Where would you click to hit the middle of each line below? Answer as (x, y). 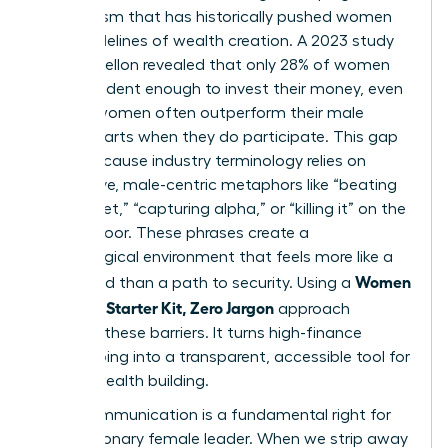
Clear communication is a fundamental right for (214, 414)
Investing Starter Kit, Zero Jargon (155, 306)
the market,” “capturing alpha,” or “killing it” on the (221, 208)
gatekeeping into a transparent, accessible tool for (223, 356)
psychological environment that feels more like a (215, 256)
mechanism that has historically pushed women (214, 16)
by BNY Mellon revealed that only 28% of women (213, 64)
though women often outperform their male (200, 112)
